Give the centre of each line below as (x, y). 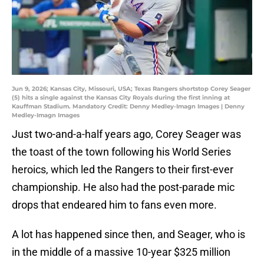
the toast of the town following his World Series (121, 152)
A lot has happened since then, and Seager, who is (128, 235)
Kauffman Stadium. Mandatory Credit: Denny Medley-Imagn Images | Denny (128, 107)
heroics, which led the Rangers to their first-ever (123, 170)
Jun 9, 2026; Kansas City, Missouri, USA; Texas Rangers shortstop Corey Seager (131, 89)
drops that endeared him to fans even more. (114, 205)
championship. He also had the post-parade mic (123, 187)
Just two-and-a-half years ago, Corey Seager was (126, 134)
